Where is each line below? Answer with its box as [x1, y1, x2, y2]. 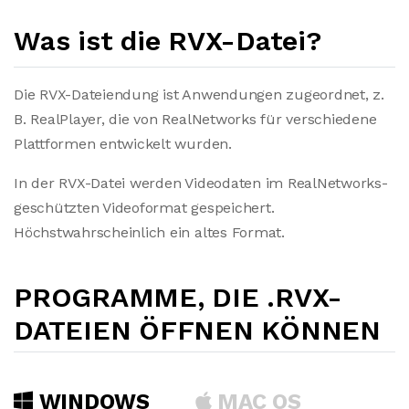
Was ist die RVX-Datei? [14, 25, 321, 57]
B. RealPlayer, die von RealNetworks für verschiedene [14, 110, 377, 128]
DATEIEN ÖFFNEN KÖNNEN [14, 314, 381, 346]
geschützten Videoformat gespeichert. [14, 199, 275, 216]
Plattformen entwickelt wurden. [14, 135, 232, 152]
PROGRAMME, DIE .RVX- [14, 281, 343, 313]
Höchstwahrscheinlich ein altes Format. [14, 224, 285, 241]
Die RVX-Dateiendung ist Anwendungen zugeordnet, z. [14, 86, 385, 103]
